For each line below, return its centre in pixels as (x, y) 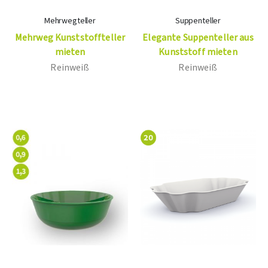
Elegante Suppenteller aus (198, 38)
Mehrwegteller (70, 21)
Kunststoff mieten (198, 52)
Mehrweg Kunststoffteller (70, 38)
